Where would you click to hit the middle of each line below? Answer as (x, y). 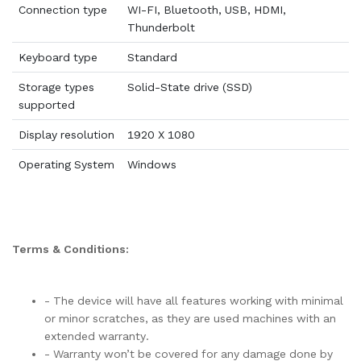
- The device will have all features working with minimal (194, 301)
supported (46, 105)
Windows (151, 164)
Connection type (62, 10)
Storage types (56, 87)
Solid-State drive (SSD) (189, 87)
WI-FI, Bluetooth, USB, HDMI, (206, 10)
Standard (152, 57)
